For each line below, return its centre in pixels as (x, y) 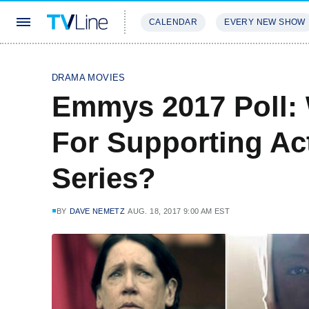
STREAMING (169, 63)
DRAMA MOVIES (89, 78)
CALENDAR (173, 22)
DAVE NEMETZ (97, 211)
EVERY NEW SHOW (265, 22)
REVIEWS (236, 63)
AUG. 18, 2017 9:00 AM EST (179, 211)
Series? (104, 178)
